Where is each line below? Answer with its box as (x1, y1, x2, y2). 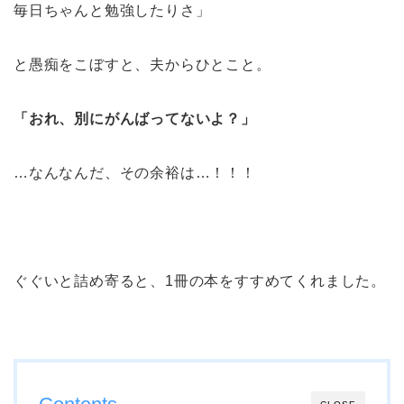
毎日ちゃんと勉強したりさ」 (14, 2, 211, 18)
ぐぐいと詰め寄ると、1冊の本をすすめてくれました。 (14, 272, 386, 289)
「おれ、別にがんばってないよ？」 (14, 110, 256, 126)
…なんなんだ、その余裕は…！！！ (14, 164, 256, 180)
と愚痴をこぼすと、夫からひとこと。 (14, 56, 271, 72)
